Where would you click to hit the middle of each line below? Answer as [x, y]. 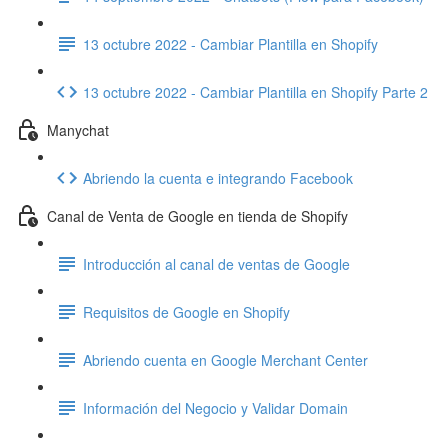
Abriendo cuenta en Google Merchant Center [225, 359]
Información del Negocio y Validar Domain [215, 407]
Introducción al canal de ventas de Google [216, 263]
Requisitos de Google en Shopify [186, 311]
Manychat [78, 129]
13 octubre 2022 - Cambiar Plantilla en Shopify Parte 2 [255, 91]
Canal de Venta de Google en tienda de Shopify [197, 215]
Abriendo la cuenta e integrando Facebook [218, 177]
